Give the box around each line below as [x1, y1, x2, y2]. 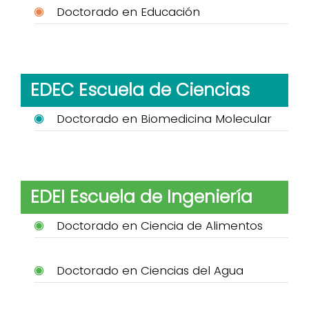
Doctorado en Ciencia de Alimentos [57, 217, 263, 234]
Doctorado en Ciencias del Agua [57, 261, 243, 279]
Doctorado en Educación [57, 3, 200, 20]
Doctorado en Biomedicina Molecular [57, 110, 272, 127]
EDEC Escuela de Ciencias [30, 77, 250, 102]
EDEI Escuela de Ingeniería [30, 184, 252, 209]
